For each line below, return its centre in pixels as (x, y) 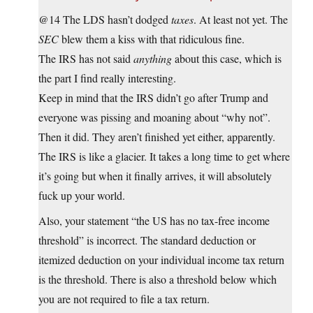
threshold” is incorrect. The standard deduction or (147, 240)
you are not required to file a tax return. (124, 299)
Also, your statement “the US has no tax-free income (154, 221)
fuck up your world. (82, 196)
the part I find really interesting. (107, 78)
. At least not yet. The (241, 20)
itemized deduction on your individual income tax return (161, 260)
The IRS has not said (86, 59)
